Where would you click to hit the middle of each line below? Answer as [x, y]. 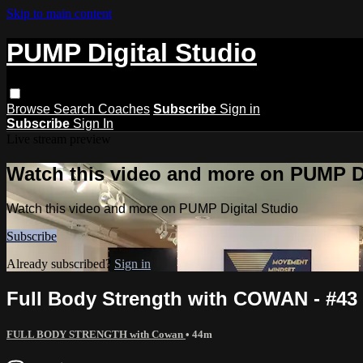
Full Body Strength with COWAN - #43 [182, 298]
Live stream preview [59, 139]
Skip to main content [59, 13]
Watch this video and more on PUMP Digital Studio [152, 208]
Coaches [124, 109]
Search [76, 109]
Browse [30, 109]
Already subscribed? [60, 263]
